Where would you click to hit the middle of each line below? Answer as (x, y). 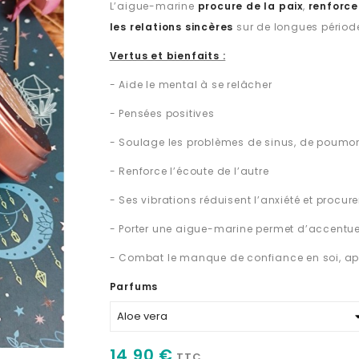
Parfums (134, 286)
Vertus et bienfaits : (167, 56)
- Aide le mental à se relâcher (191, 85)
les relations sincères (171, 27)
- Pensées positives (162, 113)
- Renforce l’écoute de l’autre (189, 171)
